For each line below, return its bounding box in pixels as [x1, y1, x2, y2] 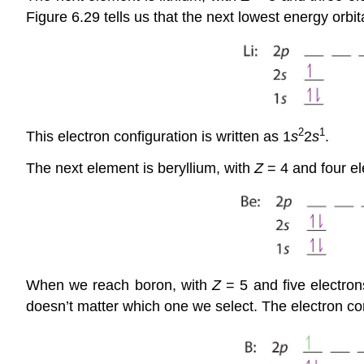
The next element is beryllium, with [26, 159, 254, 176]
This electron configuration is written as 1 [26, 128, 291, 145]
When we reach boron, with [26, 277, 212, 294]
